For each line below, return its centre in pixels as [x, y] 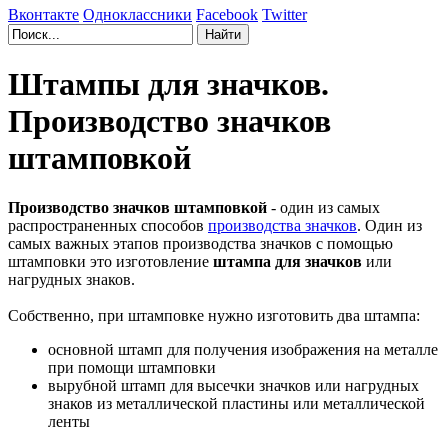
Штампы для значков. [168, 84]
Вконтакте [43, 14]
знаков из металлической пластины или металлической [236, 403]
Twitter [284, 14]
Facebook [227, 14]
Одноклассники [137, 14]
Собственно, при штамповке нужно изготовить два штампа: [214, 315]
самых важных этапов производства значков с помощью [200, 243]
